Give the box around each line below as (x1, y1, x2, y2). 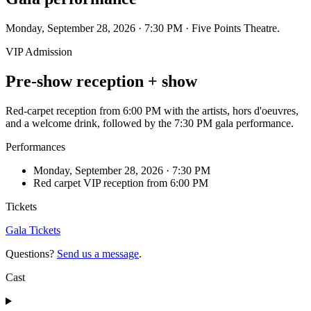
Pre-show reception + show (6, 72, 197, 91)
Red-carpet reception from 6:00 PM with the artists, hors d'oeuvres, (6, 105, 299, 117)
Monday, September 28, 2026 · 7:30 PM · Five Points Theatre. (6, 22, 280, 35)
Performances (6, 141, 65, 153)
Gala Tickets (6, 224, 60, 237)
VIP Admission (6, 46, 72, 58)
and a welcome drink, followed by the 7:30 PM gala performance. (6, 117, 294, 130)
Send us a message (57, 248, 139, 260)
